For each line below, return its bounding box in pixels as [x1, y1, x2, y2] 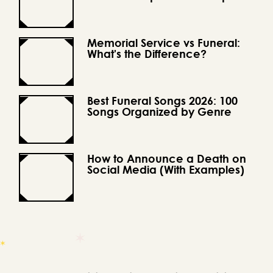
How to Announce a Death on [87, 152, 246, 166]
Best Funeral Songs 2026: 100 [87, 94, 238, 108]
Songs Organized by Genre [87, 105, 232, 119]
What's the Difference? [87, 47, 207, 61]
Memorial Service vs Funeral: [87, 36, 240, 50]
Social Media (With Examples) [87, 163, 244, 177]
